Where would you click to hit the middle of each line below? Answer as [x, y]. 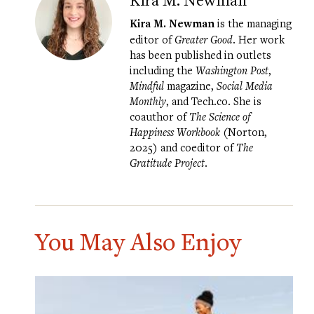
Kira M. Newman [172, 23]
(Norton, [244, 132]
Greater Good [204, 39]
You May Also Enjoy [138, 241]
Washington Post [232, 70]
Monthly [148, 101]
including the [163, 70]
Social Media [245, 86]
